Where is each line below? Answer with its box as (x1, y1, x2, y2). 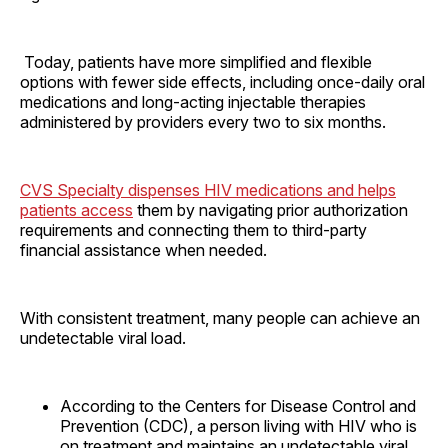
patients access (20, 199, 133, 220)
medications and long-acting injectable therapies (20, 91, 366, 112)
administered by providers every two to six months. (20, 111, 390, 132)
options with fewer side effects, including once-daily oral (20, 71, 425, 92)
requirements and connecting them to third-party (20, 219, 367, 240)
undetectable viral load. (20, 327, 186, 348)
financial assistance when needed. (20, 239, 267, 260)
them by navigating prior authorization (133, 199, 408, 220)
